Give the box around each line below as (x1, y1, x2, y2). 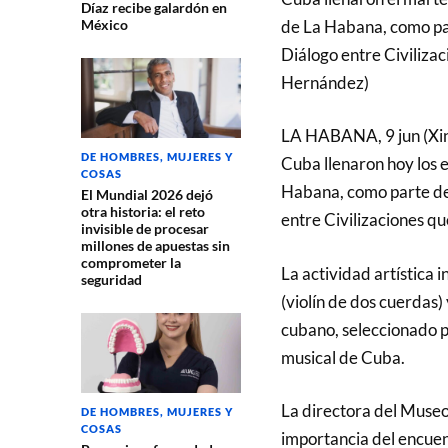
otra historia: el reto (80, 203, 205, 221)
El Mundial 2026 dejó (80, 186, 213, 204)
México (80, 16, 128, 34)
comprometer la (80, 254, 181, 272)
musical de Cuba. (280, 346, 405, 368)
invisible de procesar (80, 220, 209, 238)
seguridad (80, 271, 142, 289)
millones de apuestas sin (80, 237, 230, 255)
